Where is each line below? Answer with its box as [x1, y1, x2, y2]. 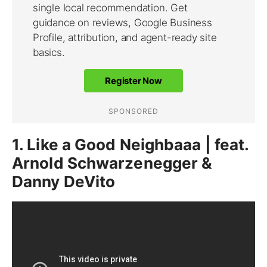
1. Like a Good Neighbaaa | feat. [12, 135, 249, 154]
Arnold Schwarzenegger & [12, 154, 213, 172]
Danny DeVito [12, 172, 116, 191]
